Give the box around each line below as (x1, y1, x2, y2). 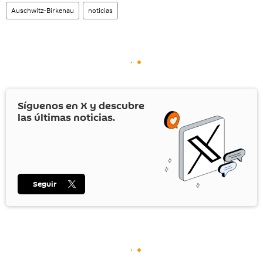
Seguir (33, 178, 57, 190)
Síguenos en (18, 98, 80, 113)
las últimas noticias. (18, 110, 115, 125)
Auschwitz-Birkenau (11, 5, 74, 15)
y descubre (87, 98, 144, 113)
